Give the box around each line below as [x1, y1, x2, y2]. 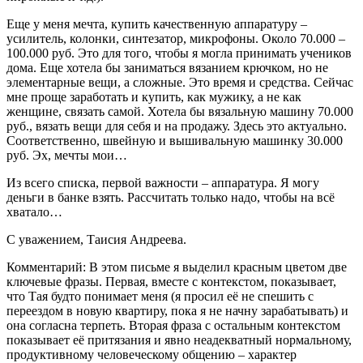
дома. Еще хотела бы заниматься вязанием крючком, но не [6, 60, 328, 75]
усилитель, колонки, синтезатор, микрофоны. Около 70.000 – [6, 31, 345, 45]
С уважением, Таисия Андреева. [6, 232, 186, 246]
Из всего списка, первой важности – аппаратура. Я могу [6, 175, 319, 190]
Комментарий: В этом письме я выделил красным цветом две [6, 259, 347, 274]
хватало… [6, 204, 62, 219]
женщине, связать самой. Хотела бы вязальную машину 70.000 [6, 104, 353, 118]
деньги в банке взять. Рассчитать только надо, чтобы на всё [6, 190, 335, 204]
